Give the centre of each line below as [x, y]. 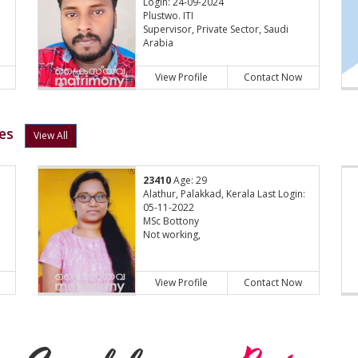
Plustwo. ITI [169, 16]
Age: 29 [189, 181]
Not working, [172, 235]
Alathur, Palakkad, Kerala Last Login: [225, 194]
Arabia [159, 43]
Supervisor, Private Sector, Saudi [216, 30]
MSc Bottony [171, 221]
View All [51, 136]
